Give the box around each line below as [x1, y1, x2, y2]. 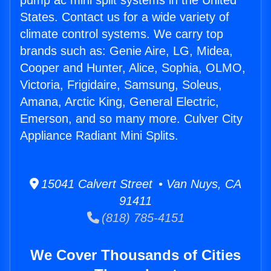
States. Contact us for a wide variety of [20, 10, 229, 24]
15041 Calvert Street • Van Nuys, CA [39, 177, 241, 191]
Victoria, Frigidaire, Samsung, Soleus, [20, 78, 222, 92]
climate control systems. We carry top [20, 27, 223, 41]
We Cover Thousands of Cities [30, 247, 241, 264]
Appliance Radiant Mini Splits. [20, 129, 178, 143]
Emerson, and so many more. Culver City [20, 112, 243, 126]
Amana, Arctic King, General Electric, [20, 95, 219, 109]
